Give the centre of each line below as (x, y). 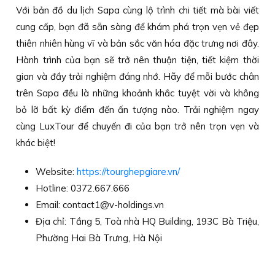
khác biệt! (36, 142)
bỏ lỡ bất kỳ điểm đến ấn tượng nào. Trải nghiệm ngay (137, 109)
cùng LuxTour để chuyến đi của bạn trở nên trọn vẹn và (137, 126)
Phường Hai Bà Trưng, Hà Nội (99, 238)
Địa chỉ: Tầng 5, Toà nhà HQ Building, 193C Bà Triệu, (147, 221)
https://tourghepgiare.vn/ (129, 171)
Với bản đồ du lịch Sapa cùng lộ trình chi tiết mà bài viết (137, 10)
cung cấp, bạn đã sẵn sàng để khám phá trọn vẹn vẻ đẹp (137, 26)
